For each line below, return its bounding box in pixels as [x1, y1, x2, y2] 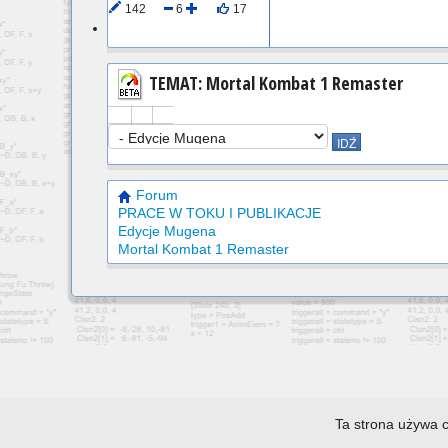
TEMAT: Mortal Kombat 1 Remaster [145, 70, 403, 95]
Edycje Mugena [118, 223, 216, 239]
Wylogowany [113, 22, 183, 36]
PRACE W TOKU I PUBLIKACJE [118, 205, 321, 221]
